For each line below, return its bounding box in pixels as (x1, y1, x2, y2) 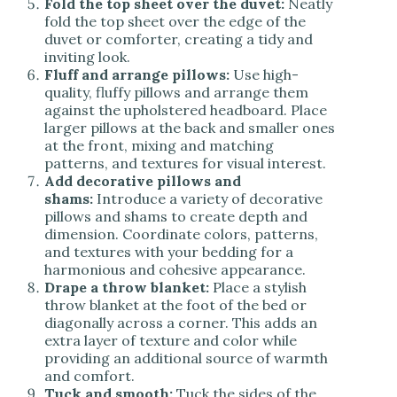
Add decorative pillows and (44, 172, 241, 191)
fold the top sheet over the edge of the (44, 12, 306, 31)
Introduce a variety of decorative (97, 190, 323, 208)
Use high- (233, 66, 299, 84)
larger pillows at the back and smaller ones (44, 119, 335, 137)
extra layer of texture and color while (44, 331, 297, 350)
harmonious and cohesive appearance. (44, 261, 306, 279)
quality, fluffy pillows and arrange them (44, 83, 308, 102)
